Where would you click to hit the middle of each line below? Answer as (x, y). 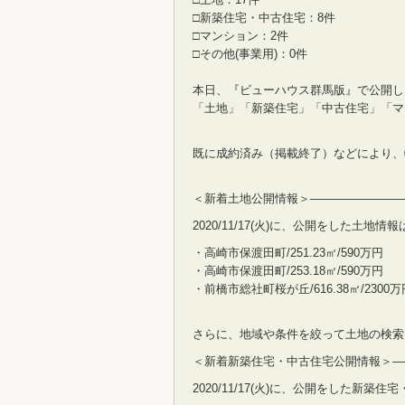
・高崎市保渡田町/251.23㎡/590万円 (288, 253)
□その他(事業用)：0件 (250, 54)
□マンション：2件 (240, 36)
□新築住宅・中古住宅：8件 (264, 18)
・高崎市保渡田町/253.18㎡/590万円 (288, 271)
